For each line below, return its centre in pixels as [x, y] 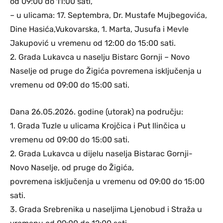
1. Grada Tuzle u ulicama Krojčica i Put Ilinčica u [98, 125]
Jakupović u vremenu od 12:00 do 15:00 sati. [93, 43]
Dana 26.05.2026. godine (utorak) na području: [97, 111]
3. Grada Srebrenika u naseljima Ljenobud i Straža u [106, 209]
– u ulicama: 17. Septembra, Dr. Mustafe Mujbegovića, [109, 15]
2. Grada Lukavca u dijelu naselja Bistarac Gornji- [101, 153]
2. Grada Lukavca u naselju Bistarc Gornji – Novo [100, 57]
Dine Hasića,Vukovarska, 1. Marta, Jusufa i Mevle [99, 29]
